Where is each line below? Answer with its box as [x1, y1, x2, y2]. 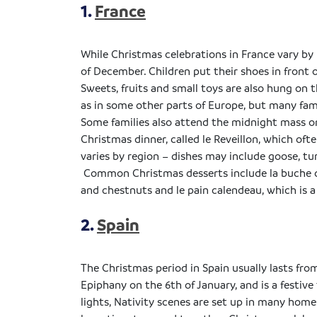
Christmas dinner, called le [81, 131, 214, 146]
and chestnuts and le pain [81, 182, 212, 197]
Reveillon [214, 131, 258, 146]
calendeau [212, 182, 262, 197]
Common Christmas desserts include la [81, 165, 281, 180]
